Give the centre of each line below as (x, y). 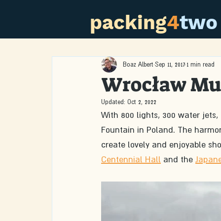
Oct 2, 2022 (142, 102)
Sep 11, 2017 (170, 64)
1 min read (201, 64)
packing (128, 22)
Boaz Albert (138, 64)
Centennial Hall (131, 159)
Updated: (114, 102)
